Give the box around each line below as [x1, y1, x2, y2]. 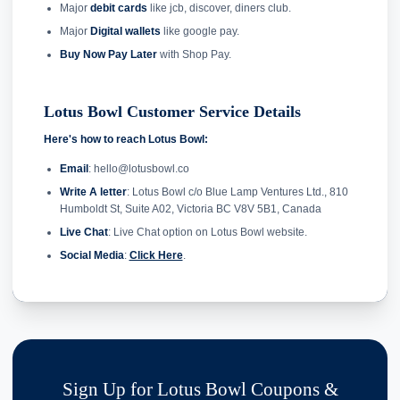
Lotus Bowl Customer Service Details [44, 102, 301, 121]
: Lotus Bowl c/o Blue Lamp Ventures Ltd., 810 [126, 186, 348, 199]
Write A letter [59, 186, 127, 199]
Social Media [59, 249, 124, 262]
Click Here [129, 249, 183, 262]
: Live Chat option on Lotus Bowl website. [107, 226, 307, 239]
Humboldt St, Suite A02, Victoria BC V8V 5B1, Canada [59, 203, 321, 216]
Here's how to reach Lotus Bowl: [44, 133, 208, 146]
